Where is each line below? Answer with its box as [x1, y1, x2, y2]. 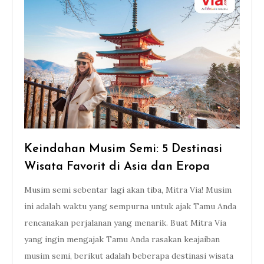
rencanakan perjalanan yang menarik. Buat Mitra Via [24, 217, 226, 228]
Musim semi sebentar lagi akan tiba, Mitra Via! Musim [24, 184, 232, 195]
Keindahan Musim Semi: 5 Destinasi [24, 143, 222, 155]
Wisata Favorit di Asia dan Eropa [24, 161, 210, 173]
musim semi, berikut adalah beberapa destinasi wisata [24, 250, 233, 261]
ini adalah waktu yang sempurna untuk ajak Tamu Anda [24, 201, 236, 212]
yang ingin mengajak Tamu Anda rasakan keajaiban [24, 234, 220, 245]
